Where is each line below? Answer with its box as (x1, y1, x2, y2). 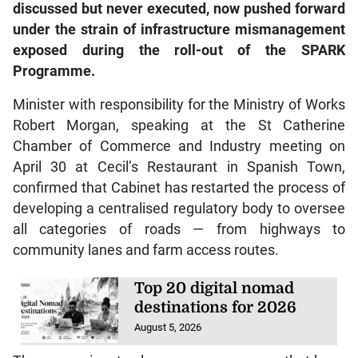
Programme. (12, 48, 95, 65)
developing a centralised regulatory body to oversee (12, 185, 346, 202)
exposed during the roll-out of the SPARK (12, 27, 346, 44)
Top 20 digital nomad (134, 265, 295, 283)
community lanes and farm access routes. (12, 227, 279, 244)
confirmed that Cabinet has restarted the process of (12, 165, 346, 181)
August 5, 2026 (134, 306, 202, 319)
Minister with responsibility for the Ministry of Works (12, 82, 346, 98)
